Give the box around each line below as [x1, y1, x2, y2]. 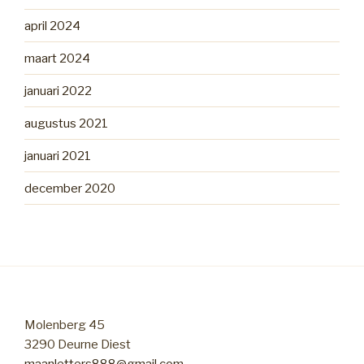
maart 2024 [24, 50, 90, 66]
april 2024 [24, 18, 80, 33]
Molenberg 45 [24, 318, 105, 333]
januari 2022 [24, 83, 92, 98]
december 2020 [24, 180, 115, 196]
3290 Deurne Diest [24, 337, 131, 353]
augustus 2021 [24, 115, 108, 131]
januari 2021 [24, 148, 91, 163]
